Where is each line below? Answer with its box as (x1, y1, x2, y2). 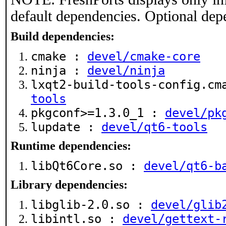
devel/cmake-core (87, 49, 200, 64)
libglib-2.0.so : (31, 198, 151, 212)
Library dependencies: (11, 178, 128, 191)
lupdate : (31, 120, 101, 134)
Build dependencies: (11, 30, 115, 43)
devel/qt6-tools (101, 120, 207, 134)
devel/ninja (87, 64, 165, 78)
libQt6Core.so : (31, 159, 144, 173)
